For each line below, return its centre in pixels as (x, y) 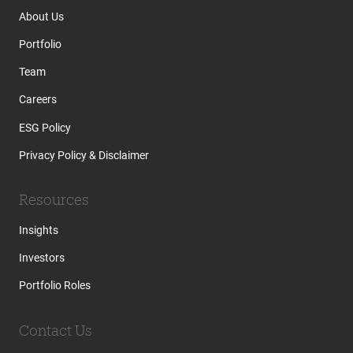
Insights (38, 230)
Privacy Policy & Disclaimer (84, 155)
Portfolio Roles (54, 286)
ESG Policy (45, 127)
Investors (41, 257)
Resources (54, 199)
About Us (41, 16)
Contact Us (55, 329)
